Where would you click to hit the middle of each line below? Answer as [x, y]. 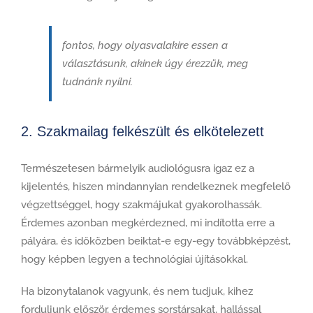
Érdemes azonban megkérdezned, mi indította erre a [148, 223]
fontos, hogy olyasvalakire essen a [145, 46]
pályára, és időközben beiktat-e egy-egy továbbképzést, [156, 241]
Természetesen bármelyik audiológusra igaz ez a [138, 168]
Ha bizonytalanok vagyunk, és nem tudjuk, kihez [137, 291]
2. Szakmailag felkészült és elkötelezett [143, 132]
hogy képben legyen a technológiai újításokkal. [134, 259]
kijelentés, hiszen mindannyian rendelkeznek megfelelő [156, 186]
